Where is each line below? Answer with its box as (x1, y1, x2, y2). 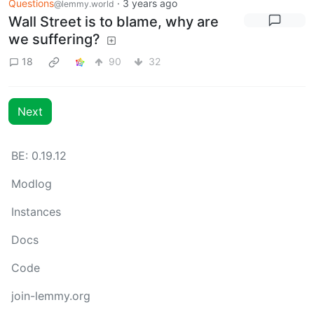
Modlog (11, 177, 52, 191)
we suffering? (8, 30, 100, 48)
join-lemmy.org (11, 289, 90, 303)
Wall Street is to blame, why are (8, 13, 219, 30)
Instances (11, 205, 61, 219)
